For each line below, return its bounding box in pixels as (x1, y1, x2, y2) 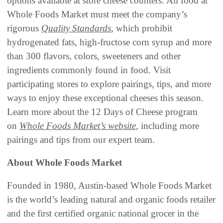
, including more (136, 120, 199, 131)
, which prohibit (111, 22, 172, 33)
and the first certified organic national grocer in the (7, 208, 199, 219)
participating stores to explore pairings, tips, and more (7, 78, 211, 89)
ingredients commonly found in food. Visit (7, 64, 171, 75)
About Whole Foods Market (7, 157, 122, 168)
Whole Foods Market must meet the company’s (7, 8, 187, 19)
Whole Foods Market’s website (19, 120, 136, 131)
